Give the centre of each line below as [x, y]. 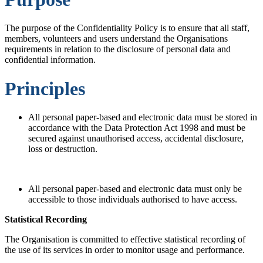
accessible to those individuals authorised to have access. [133, 199]
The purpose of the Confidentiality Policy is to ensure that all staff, [127, 28]
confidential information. [50, 60]
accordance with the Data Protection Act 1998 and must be [137, 127]
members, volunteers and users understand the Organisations [116, 39]
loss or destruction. [63, 149]
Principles [45, 88]
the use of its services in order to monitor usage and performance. [125, 249]
